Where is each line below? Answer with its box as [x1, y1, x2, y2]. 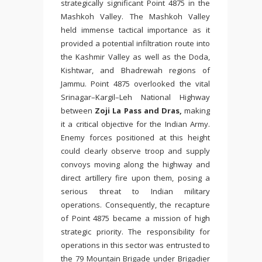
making [181, 105, 211, 116]
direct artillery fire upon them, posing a [61, 173, 210, 183]
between [61, 105, 95, 116]
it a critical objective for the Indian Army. [61, 119, 210, 129]
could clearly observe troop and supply [61, 146, 210, 156]
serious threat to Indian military [61, 186, 210, 196]
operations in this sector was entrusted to [61, 240, 210, 250]
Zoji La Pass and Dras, [95, 105, 182, 116]
